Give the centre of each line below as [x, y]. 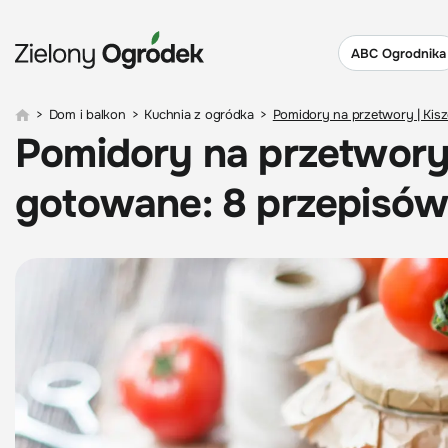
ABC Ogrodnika [398, 53]
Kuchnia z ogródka [199, 114]
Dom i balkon [87, 114]
